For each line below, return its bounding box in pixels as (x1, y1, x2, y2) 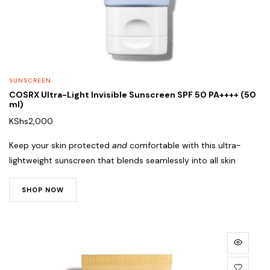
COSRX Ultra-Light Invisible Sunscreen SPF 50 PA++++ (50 (9, 89, 256, 100)
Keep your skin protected (9, 139, 112, 151)
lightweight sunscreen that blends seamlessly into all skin (9, 154, 236, 166)
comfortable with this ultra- (127, 139, 241, 151)
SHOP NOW (22, 185, 64, 194)
